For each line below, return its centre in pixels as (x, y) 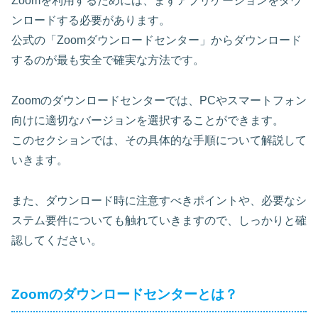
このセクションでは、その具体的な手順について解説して (159, 140)
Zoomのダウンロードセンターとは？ (125, 294)
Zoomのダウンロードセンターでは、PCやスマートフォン (159, 100)
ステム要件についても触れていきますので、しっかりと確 (159, 220)
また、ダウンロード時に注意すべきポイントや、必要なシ (159, 200)
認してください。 (57, 240)
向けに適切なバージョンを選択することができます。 (148, 120)
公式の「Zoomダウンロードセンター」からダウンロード (157, 40)
